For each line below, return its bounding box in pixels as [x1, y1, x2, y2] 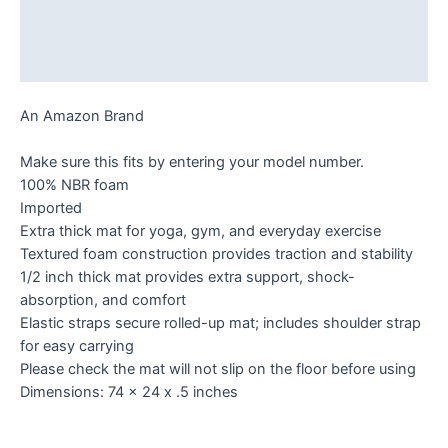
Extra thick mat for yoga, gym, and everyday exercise [20, 222, 381, 241]
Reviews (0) [20, 53, 106, 72]
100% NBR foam [20, 176, 129, 195]
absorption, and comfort [20, 291, 186, 310]
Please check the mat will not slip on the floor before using [20, 360, 416, 379]
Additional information [20, 15, 179, 34]
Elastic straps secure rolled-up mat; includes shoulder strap [20, 314, 421, 333]
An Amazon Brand [20, 107, 144, 126]
